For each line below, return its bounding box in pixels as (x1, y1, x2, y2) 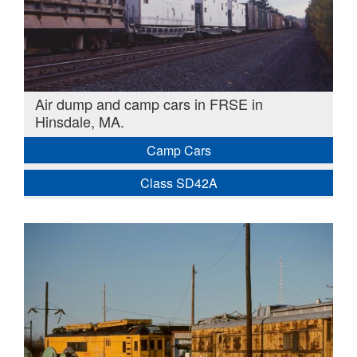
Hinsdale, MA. (34, 111, 124, 132)
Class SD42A (139, 173, 218, 192)
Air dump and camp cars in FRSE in (34, 93, 263, 115)
